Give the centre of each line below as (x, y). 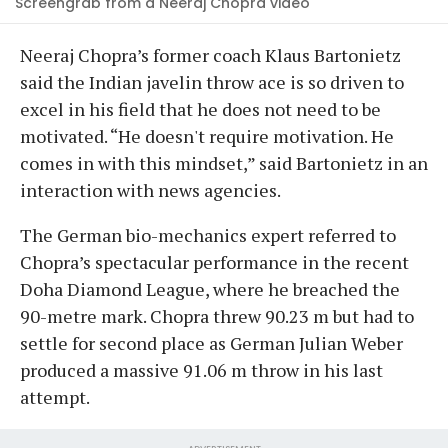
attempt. (55, 396)
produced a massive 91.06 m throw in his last (201, 369)
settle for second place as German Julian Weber (211, 342)
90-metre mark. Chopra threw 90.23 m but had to (217, 315)
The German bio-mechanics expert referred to (208, 234)
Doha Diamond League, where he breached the (210, 288)
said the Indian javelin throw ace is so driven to (212, 81)
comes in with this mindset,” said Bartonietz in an (224, 162)
